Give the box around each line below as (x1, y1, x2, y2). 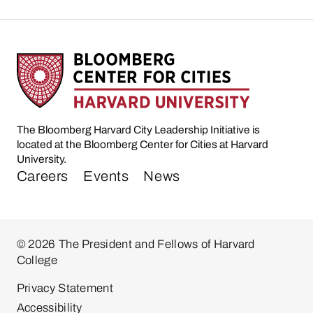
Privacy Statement (16, 281, 113, 295)
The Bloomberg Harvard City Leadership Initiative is (16, 124, 260, 136)
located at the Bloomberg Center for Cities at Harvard (16, 138, 268, 151)
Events (82, 168, 129, 184)
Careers (16, 168, 69, 184)
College (16, 254, 57, 268)
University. (16, 153, 66, 166)
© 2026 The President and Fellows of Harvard (16, 238, 255, 252)
